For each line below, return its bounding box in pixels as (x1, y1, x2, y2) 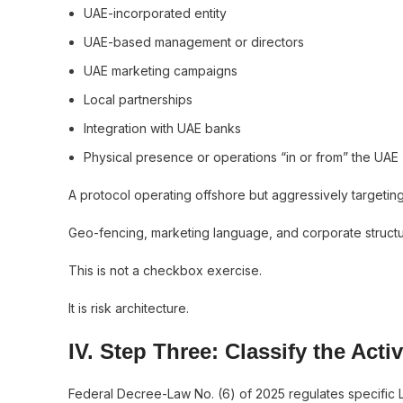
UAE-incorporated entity (84, 5, 227, 21)
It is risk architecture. (68, 300, 189, 316)
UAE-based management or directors (84, 34, 304, 49)
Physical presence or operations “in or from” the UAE (84, 149, 399, 165)
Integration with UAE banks (84, 121, 241, 136)
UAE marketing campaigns (84, 63, 237, 78)
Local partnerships (84, 92, 193, 107)
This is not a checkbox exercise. (68, 263, 262, 278)
